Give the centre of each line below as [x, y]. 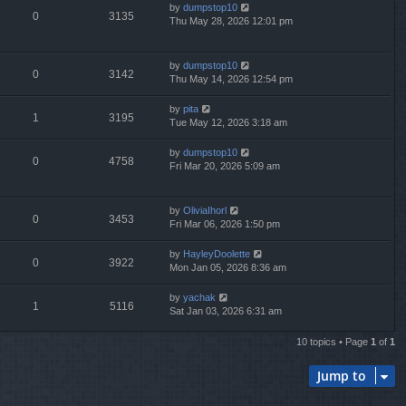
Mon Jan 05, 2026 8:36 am [228, 267]
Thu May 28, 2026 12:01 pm [231, 20]
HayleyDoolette [217, 253]
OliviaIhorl [205, 210]
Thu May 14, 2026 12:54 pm [231, 78]
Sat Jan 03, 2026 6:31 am [226, 310]
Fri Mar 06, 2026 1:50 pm [225, 223]
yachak [199, 297]
